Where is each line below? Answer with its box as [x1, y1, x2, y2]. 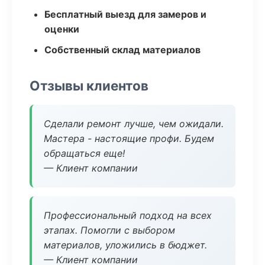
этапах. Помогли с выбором [44, 224, 175, 236]
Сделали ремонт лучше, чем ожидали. [44, 118, 224, 130]
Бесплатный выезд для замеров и [44, 8, 206, 20]
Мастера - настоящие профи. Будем [44, 132, 214, 144]
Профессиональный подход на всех [44, 209, 212, 221]
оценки [44, 23, 79, 35]
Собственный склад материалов [44, 44, 201, 56]
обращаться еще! [44, 147, 125, 159]
